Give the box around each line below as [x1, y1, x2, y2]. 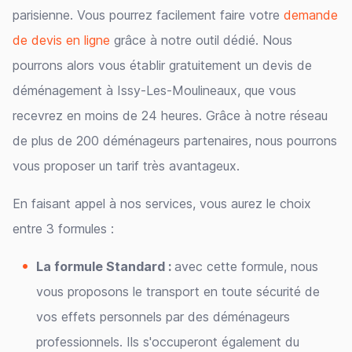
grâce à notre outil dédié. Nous [110, 32, 292, 48]
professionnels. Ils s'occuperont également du [36, 334, 299, 350]
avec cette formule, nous [174, 258, 318, 274]
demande [284, 7, 338, 23]
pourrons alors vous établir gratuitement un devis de [13, 57, 312, 73]
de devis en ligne [13, 32, 110, 48]
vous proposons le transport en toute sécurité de [36, 284, 320, 299]
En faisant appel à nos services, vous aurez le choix [13, 196, 311, 211]
